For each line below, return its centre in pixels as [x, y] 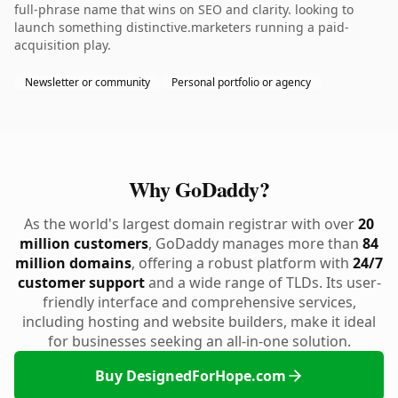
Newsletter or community [88, 82]
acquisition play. [63, 45]
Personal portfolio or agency [241, 82]
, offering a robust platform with [242, 263]
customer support [81, 283]
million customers [84, 243]
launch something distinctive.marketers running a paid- [182, 27]
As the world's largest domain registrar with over [191, 224]
